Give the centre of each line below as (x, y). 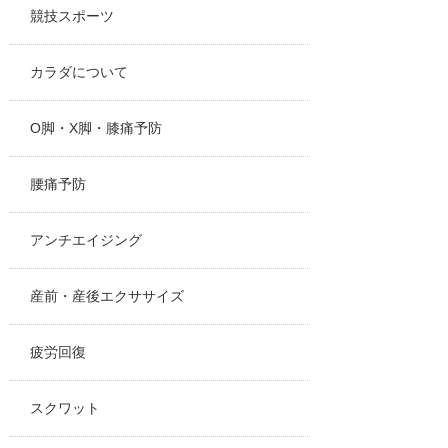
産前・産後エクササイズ (106, 296)
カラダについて (78, 72)
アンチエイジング (85, 240)
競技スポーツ (71, 16)
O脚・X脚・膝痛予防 (95, 128)
